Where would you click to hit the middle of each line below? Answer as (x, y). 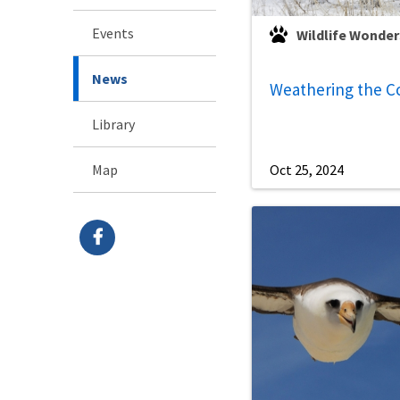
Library (113, 124)
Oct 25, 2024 (307, 170)
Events (113, 33)
